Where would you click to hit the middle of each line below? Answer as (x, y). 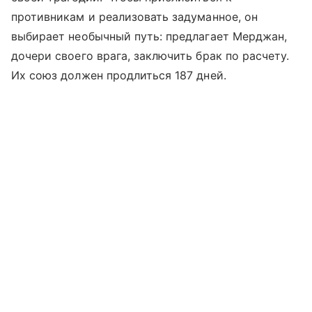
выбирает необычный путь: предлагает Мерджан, (149, 36)
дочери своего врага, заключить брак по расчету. (150, 55)
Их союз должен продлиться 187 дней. (119, 75)
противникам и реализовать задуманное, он (134, 16)
